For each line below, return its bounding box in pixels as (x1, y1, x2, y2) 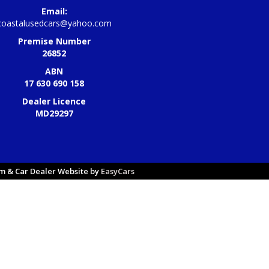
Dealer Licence (22, 95, 86, 107)
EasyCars (101, 166, 134, 177)
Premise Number (17, 35, 91, 47)
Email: (41, 5, 67, 17)
